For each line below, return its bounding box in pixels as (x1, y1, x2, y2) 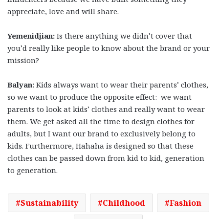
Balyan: (7, 80, 36, 90)
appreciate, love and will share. (7, 6, 119, 17)
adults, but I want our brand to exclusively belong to (7, 129, 196, 139)
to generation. (7, 165, 60, 175)
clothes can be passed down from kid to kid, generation (7, 153, 204, 163)
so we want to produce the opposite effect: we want (7, 92, 192, 102)
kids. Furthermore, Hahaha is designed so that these (7, 141, 194, 151)
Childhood (102, 197, 145, 209)
